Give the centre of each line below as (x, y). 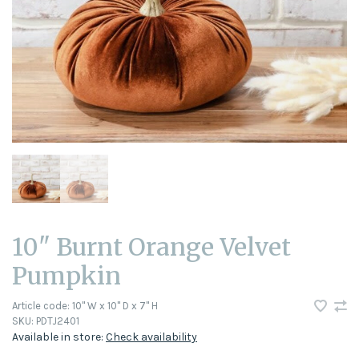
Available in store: (59, 337)
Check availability (151, 337)
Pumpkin (67, 276)
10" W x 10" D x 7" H (114, 306)
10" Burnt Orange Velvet (151, 247)
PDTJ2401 (56, 321)
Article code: (41, 306)
